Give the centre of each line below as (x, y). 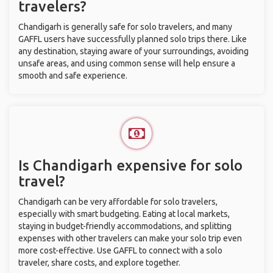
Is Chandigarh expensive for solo (130, 165)
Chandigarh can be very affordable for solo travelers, (118, 202)
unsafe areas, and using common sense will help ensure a (127, 63)
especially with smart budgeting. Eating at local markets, (124, 214)
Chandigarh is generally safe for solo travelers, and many (125, 27)
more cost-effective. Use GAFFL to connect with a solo (120, 250)
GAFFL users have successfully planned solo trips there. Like (133, 39)
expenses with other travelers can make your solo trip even (130, 238)
